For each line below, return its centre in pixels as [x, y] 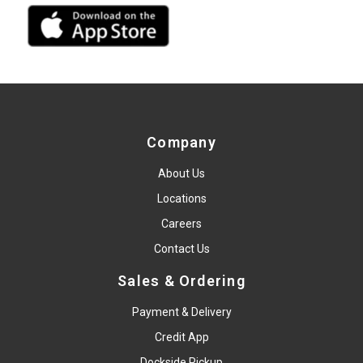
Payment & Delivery [181, 312]
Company [181, 143]
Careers [181, 224]
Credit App [181, 337]
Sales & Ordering [181, 281]
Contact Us [181, 249]
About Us [181, 174]
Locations [181, 199]
